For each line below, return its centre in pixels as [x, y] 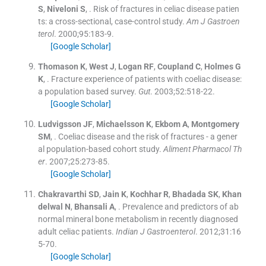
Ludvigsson [59, 124]
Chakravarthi [62, 194]
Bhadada [189, 194]
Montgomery [215, 124]
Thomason [58, 67]
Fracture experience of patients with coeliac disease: [146, 79]
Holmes [218, 67]
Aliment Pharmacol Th [202, 149]
